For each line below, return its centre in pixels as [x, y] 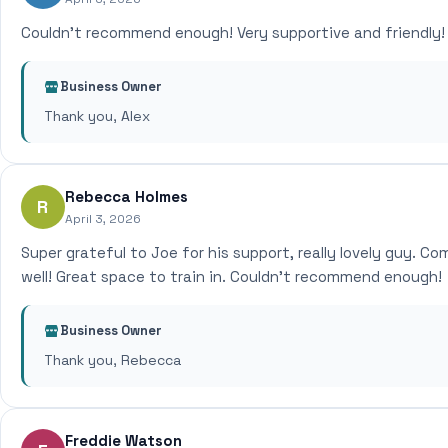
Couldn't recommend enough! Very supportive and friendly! [233, 32]
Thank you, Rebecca [112, 360]
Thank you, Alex [97, 116]
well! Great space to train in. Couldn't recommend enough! [231, 276]
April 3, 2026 [103, 219]
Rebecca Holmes [126, 196]
